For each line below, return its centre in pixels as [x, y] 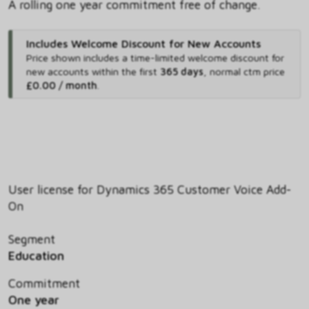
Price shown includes [74, 57]
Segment [32, 239]
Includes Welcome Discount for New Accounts [143, 43]
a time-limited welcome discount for [203, 57]
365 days [181, 71]
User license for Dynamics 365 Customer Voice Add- [150, 189]
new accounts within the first [93, 71]
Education [36, 255]
